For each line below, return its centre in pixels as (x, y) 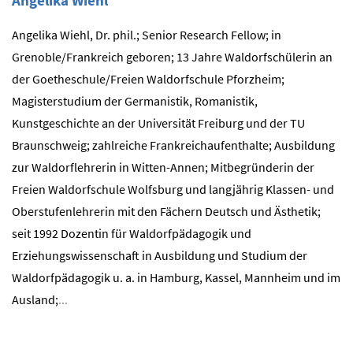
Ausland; (35, 299)
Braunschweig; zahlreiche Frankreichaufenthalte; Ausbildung (173, 145)
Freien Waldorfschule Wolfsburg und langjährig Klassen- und (173, 189)
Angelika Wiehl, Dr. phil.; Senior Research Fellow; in (147, 34)
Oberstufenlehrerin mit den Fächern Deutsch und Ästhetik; (166, 211)
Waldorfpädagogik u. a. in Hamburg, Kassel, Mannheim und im (176, 277)
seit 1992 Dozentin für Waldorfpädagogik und (132, 233)
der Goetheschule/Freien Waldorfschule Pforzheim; (148, 78)
